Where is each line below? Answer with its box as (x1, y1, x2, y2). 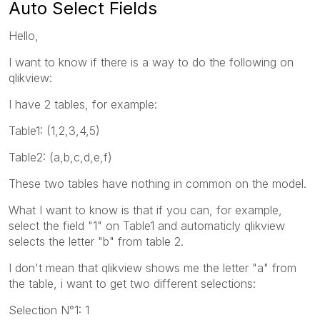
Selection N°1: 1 (9, 302, 89, 317)
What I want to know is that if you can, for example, (9, 202, 282, 217)
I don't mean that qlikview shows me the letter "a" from (9, 260, 296, 275)
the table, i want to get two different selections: (9, 276, 256, 291)
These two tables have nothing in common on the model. (9, 176, 306, 191)
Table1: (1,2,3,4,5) (9, 123, 100, 138)
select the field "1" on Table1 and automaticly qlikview (9, 218, 285, 233)
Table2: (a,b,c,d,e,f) (9, 149, 112, 164)
